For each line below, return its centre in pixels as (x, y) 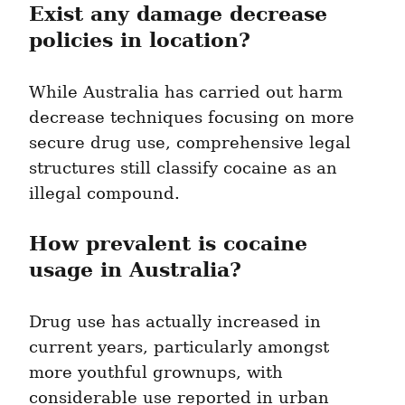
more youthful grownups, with (156, 373)
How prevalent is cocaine (168, 244)
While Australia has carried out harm (186, 93)
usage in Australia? (135, 270)
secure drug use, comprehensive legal (190, 143)
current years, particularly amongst (179, 348)
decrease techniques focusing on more (192, 118)
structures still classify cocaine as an (183, 169)
